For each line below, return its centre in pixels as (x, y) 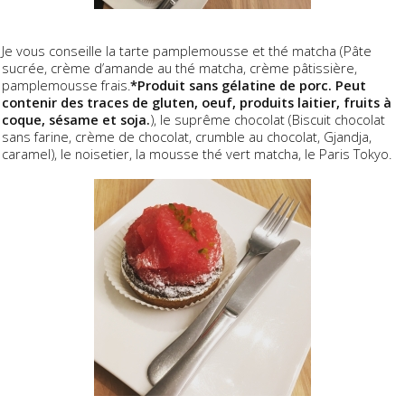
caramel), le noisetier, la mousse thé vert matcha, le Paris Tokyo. (197, 153)
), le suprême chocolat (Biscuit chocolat (268, 119)
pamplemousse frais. (66, 85)
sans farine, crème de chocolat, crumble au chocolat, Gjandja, (187, 136)
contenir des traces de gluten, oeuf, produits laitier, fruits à (197, 102)
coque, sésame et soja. (76, 119)
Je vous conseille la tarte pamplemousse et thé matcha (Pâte (187, 50)
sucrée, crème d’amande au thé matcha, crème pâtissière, (179, 67)
